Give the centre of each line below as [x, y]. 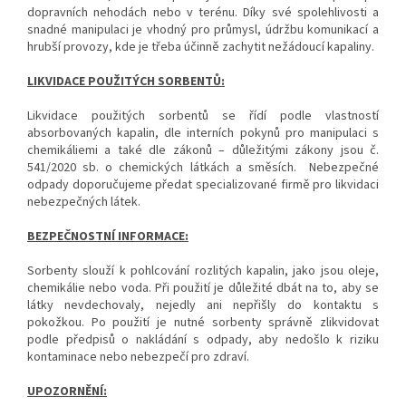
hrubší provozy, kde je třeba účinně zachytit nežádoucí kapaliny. [201, 47]
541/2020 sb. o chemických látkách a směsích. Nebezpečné [203, 167]
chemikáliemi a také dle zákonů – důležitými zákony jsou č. [203, 150]
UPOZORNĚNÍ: [67, 391]
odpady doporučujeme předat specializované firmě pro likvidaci [203, 184]
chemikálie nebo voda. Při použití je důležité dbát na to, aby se [203, 288]
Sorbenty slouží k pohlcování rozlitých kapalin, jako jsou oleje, [203, 271]
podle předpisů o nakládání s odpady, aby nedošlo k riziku [203, 339]
